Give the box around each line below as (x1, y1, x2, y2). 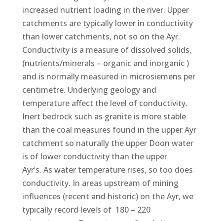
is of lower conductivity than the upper (22, 150, 167, 162)
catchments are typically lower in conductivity (22, 17, 193, 29)
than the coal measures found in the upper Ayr (22, 124, 196, 135)
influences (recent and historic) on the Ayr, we (22, 190, 193, 202)
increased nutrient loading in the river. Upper (22, 4, 189, 15)
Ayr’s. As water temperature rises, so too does (22, 164, 193, 175)
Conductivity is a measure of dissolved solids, (22, 44, 191, 55)
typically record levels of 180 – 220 (22, 204, 150, 215)
